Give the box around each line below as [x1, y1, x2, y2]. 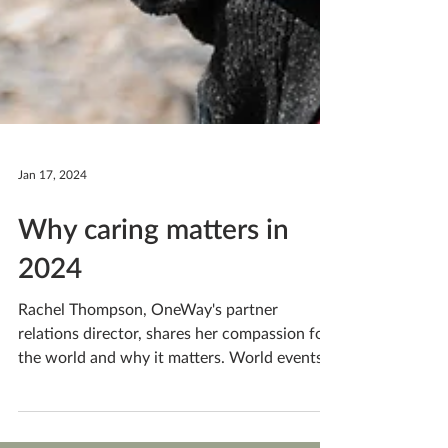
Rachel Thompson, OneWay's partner [18, 371, 278, 390]
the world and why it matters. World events [18, 419, 323, 438]
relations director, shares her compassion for [18, 395, 330, 414]
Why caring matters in [18, 283, 289, 317]
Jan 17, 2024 [18, 238, 87, 254]
